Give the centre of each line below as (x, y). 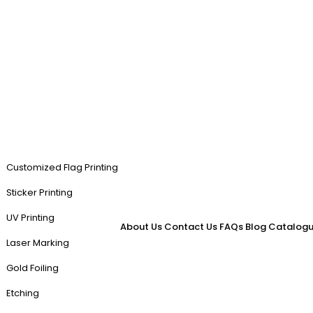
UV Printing (30, 218)
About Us (141, 227)
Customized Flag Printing (62, 167)
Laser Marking (38, 243)
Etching (23, 293)
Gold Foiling (32, 268)
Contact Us (191, 227)
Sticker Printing (39, 192)
